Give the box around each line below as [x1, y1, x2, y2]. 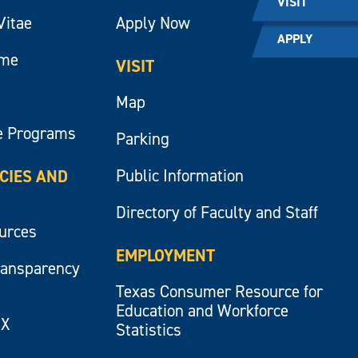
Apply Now [115, 11, 190, 34]
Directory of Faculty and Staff [115, 201, 318, 224]
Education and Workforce [115, 299, 288, 322]
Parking [115, 127, 169, 150]
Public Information [115, 164, 244, 187]
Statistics [115, 318, 181, 341]
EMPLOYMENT [115, 244, 215, 267]
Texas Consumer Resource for [115, 280, 323, 303]
